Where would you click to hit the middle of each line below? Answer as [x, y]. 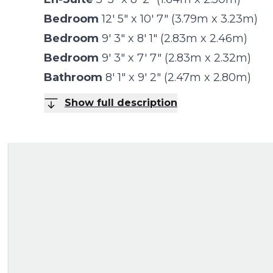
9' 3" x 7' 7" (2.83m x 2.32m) [176, 58]
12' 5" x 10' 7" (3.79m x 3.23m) [180, 19]
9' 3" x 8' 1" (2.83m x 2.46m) [175, 38]
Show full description [121, 102]
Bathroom [73, 77]
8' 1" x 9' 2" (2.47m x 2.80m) [178, 77]
